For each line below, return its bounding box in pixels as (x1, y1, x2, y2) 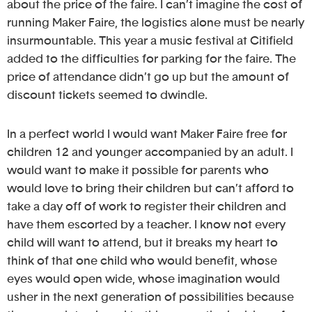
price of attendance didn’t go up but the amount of (7, 71, 289, 84)
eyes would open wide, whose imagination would (7, 273, 280, 286)
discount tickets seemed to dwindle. (7, 89, 208, 102)
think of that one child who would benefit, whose (7, 255, 277, 267)
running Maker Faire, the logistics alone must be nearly (7, 17, 304, 29)
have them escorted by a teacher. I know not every (7, 219, 286, 231)
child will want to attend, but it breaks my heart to (7, 237, 278, 249)
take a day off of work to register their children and (7, 201, 286, 213)
